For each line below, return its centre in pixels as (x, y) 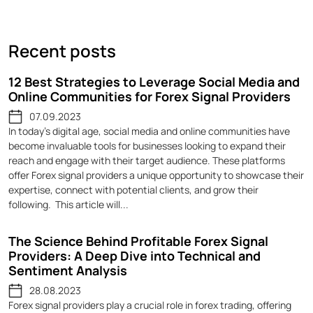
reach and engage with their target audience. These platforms (147, 161)
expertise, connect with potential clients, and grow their (133, 190)
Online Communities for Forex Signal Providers (150, 97)
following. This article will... (68, 205)
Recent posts (62, 51)
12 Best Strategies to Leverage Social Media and (154, 82)
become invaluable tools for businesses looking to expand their (147, 146)
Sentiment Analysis (68, 271)
